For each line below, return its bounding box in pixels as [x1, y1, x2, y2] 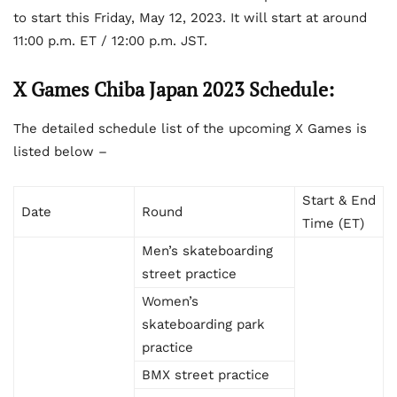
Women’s [142, 293, 198, 310]
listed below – [13, 144, 107, 160]
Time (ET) [302, 215, 364, 232]
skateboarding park [142, 316, 265, 333]
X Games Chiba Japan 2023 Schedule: [13, 76, 334, 103]
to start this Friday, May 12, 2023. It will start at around [13, 10, 367, 27]
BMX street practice [142, 367, 269, 384]
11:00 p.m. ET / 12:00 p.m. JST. [13, 33, 207, 50]
